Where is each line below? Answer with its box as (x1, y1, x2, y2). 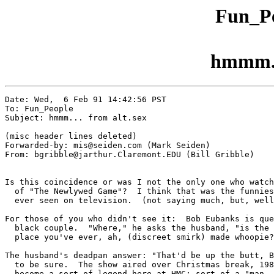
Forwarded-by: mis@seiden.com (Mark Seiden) (5, 141, 210, 150)
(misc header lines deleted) (5, 131, 137, 141)
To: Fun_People (5, 104, 73, 114)
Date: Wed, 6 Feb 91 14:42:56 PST (5, 95, 166, 105)
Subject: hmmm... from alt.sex (5, 113, 147, 123)
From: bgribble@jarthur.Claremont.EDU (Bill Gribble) (5, 150, 254, 160)
